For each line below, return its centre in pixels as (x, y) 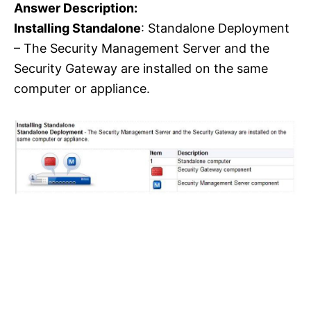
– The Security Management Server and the (142, 49)
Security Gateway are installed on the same (141, 69)
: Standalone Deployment (215, 28)
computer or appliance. (82, 89)
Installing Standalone (77, 28)
